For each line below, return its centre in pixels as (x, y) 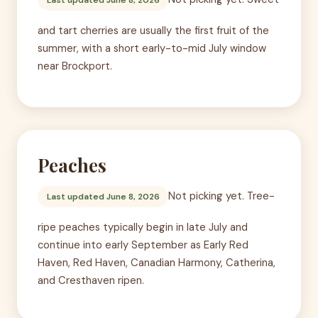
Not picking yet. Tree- (222, 196)
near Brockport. (75, 66)
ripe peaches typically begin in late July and (142, 227)
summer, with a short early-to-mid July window (152, 48)
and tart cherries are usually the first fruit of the (153, 30)
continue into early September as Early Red (143, 245)
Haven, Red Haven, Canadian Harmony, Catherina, (156, 262)
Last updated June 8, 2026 (103, 197)
